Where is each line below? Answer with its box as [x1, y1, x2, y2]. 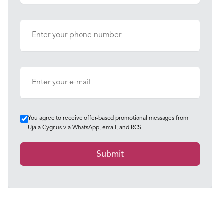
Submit [96, 150, 124, 159]
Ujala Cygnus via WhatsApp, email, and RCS [28, 125, 141, 131]
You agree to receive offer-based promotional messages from [28, 115, 188, 121]
